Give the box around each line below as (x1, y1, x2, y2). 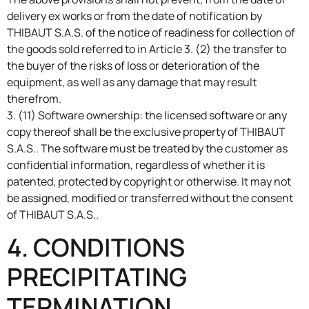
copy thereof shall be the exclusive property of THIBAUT (7, 123, 286, 139)
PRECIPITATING (7, 259, 187, 294)
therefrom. (7, 90, 61, 106)
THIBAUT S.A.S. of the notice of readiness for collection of (7, 24, 295, 40)
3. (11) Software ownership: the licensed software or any (7, 107, 287, 123)
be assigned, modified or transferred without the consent (7, 190, 293, 206)
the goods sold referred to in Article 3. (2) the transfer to (7, 41, 286, 57)
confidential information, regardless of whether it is (7, 157, 265, 172)
